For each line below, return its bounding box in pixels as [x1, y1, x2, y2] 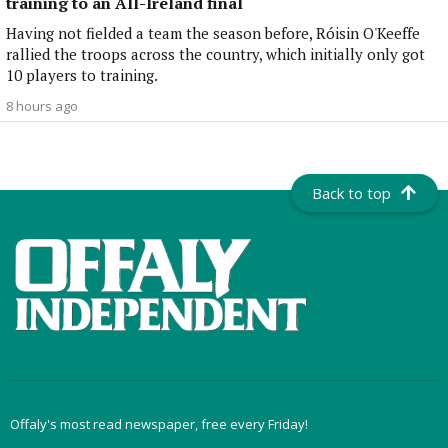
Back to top [312, 183, 392, 203]
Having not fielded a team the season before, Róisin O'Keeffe [6, 23, 420, 44]
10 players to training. [6, 65, 158, 86]
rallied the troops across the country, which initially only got [6, 44, 425, 65]
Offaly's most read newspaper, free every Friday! [10, 415, 308, 433]
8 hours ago [6, 97, 78, 116]
